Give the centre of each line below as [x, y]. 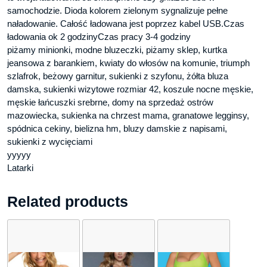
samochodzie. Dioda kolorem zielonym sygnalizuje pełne [117, 10]
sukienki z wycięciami [50, 141]
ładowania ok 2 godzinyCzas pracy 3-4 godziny [99, 36]
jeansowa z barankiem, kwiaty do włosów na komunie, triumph [128, 63]
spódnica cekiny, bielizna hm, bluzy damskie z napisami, [117, 128]
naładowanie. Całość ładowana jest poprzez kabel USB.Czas [126, 23]
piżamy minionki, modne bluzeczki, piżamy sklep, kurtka [117, 49]
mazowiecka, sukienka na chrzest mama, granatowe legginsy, [128, 115]
